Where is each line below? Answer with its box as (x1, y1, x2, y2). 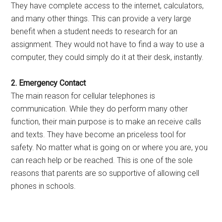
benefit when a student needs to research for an (11, 27, 178, 36)
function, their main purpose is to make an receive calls (11, 117, 202, 126)
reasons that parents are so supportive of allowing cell (11, 168, 200, 178)
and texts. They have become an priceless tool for (11, 130, 186, 139)
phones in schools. (11, 181, 76, 191)
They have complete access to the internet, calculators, (11, 1, 204, 10)
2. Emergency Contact (11, 78, 86, 88)
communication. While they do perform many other (11, 104, 188, 113)
